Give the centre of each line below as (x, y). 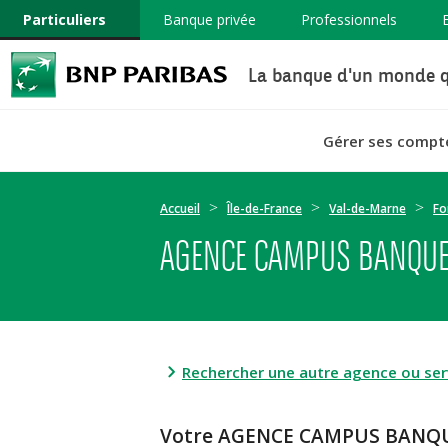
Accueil (180, 208)
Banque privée (209, 19)
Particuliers (64, 19)
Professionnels (348, 19)
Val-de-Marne (367, 208)
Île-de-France (264, 208)
